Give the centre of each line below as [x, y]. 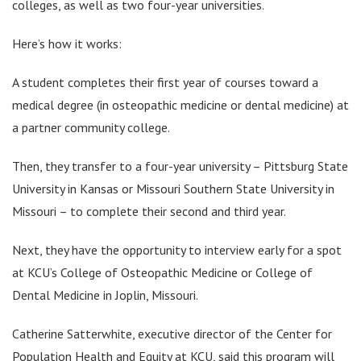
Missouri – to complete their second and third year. [149, 211]
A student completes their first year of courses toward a [165, 82]
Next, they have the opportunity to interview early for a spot [177, 249]
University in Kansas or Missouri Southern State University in [173, 188]
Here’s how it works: [67, 43]
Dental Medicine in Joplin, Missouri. [105, 295]
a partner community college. [91, 127]
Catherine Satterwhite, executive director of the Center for [172, 333]
